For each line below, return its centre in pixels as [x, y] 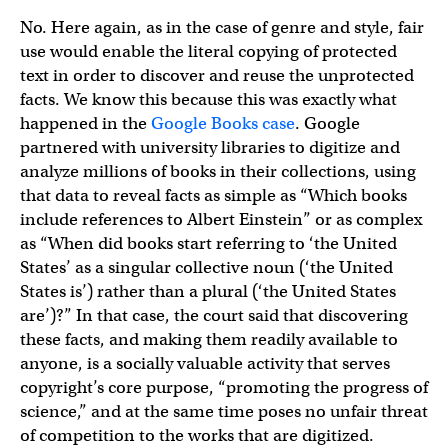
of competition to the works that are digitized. [197, 435]
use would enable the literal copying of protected [208, 51]
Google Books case [223, 123]
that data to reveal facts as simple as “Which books [213, 195]
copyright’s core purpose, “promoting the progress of [224, 387]
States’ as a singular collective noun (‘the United [206, 267]
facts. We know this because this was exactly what [208, 99]
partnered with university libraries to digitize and [210, 147]
